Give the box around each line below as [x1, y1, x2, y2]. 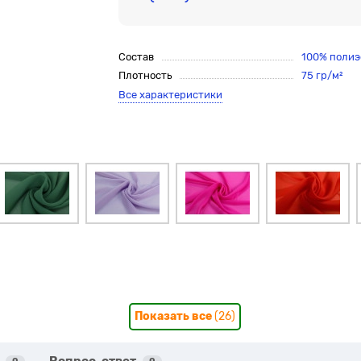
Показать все [134, 309, 214, 323]
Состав [118, 51, 155, 63]
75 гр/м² [301, 69, 342, 81]
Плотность [118, 69, 172, 81]
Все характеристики [118, 89, 223, 101]
